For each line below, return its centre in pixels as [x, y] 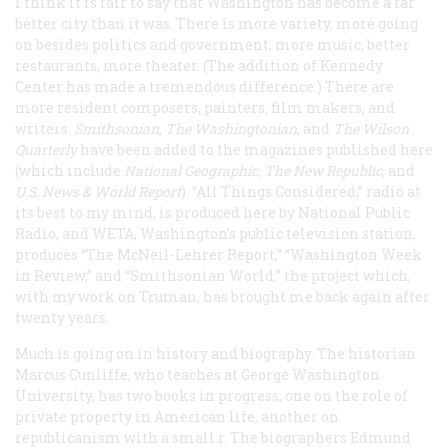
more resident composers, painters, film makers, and [205, 107]
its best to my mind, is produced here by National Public [212, 212]
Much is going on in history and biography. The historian [215, 353]
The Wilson [371, 128]
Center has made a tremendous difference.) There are [204, 86]
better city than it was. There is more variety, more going [216, 23]
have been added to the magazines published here [255, 149]
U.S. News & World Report [98, 191]
